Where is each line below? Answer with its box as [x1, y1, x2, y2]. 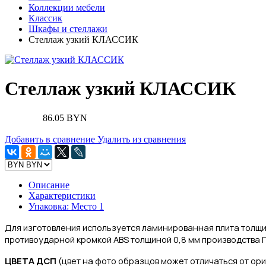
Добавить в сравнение [5, 134, 95, 144]
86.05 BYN [43, 112, 87, 123]
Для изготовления [5, 221, 83, 233]
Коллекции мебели [28, 2, 105, 12]
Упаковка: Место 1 [28, 201, 104, 211]
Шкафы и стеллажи [28, 24, 107, 34]
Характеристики [28, 190, 96, 201]
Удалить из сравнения [97, 134, 186, 144]
